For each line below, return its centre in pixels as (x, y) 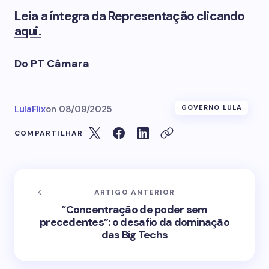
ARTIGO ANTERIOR (134, 192)
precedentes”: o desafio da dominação (134, 222)
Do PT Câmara (52, 64)
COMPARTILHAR (49, 133)
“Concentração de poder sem (134, 210)
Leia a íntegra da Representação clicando (130, 16)
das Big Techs (134, 235)
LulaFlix (30, 109)
